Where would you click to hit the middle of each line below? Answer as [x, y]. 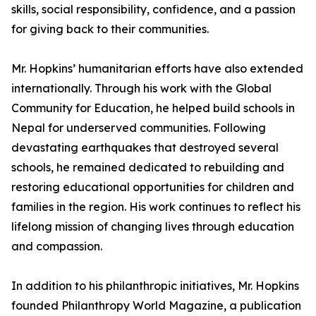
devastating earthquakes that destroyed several [145, 148]
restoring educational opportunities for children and [153, 187]
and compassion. [57, 247]
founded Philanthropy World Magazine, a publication [156, 306]
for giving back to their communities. [110, 29]
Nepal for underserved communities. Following [139, 128]
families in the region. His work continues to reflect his [156, 207]
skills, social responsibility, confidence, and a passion [153, 10]
